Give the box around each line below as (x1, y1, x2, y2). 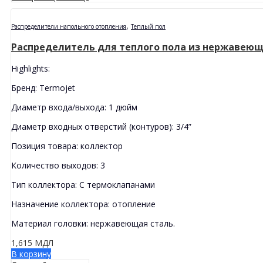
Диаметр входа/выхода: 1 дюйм (11, 101, 137, 113)
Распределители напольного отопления (11, 22, 126, 31)
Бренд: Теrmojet (11, 82, 75, 93)
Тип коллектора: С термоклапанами (11, 178, 155, 190)
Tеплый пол (131, 22, 166, 31)
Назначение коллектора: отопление (11, 198, 156, 210)
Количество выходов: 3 (11, 159, 105, 171)
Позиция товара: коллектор (11, 140, 123, 151)
